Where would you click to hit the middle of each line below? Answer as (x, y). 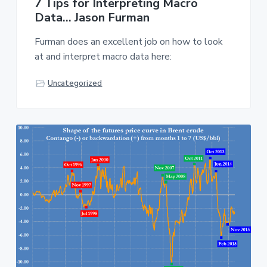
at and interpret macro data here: (103, 56)
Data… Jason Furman (92, 17)
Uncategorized (75, 84)
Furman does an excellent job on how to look (128, 41)
